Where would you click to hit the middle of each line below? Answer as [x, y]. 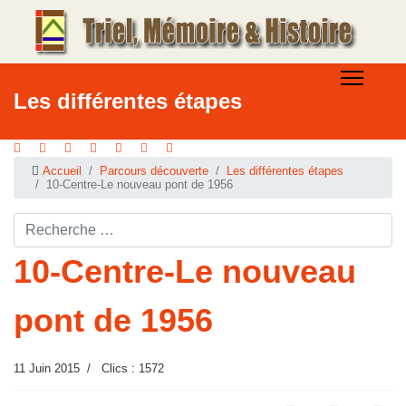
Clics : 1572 [133, 368]
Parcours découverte [155, 171]
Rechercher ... [50, 219]
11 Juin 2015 [47, 368]
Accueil [63, 171]
